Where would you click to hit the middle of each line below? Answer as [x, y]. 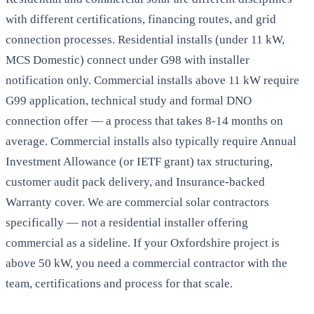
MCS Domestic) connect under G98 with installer [128, 60]
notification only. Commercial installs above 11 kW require [152, 81]
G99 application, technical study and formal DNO [129, 101]
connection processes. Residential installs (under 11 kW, [145, 40]
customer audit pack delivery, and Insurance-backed [135, 182]
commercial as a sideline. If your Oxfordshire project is [143, 243]
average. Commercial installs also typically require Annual [151, 142]
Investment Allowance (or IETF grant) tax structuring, [139, 162]
